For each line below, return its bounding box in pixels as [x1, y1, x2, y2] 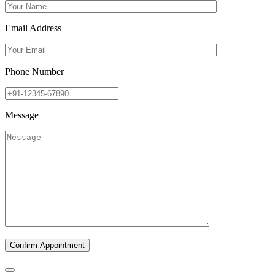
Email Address [5, 22, 61, 33]
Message [5, 109, 39, 120]
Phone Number [5, 66, 64, 77]
